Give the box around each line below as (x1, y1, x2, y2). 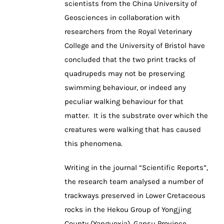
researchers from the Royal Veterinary (64, 27, 192, 36)
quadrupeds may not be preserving (64, 69, 184, 78)
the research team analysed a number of (64, 177, 203, 186)
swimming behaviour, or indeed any (64, 83, 186, 92)
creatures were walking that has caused (64, 125, 201, 134)
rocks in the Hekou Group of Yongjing (64, 205, 191, 214)
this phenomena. (64, 139, 122, 148)
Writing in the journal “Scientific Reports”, (64, 163, 208, 172)
